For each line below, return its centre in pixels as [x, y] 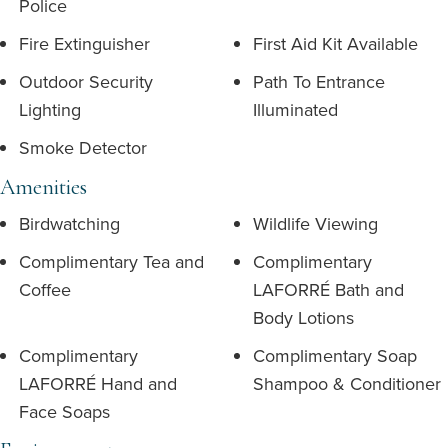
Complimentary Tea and [111, 261]
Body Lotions [303, 317]
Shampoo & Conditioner [347, 383]
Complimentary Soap [335, 355]
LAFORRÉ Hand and [98, 383]
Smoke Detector [83, 147]
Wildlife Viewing [315, 223]
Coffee [45, 289]
